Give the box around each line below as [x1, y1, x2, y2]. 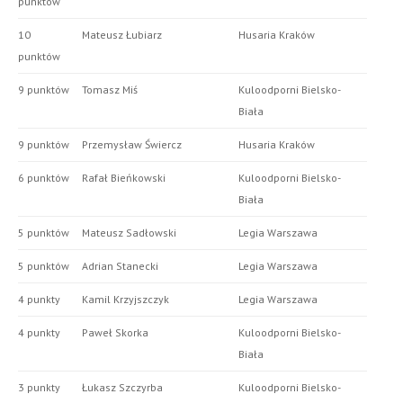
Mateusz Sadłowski [82, 226, 176, 240]
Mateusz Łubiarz [82, 28, 162, 42]
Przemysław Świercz [82, 138, 182, 152]
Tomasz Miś [82, 83, 138, 97]
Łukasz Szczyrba [82, 381, 163, 395]
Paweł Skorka [82, 326, 148, 340]
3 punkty [18, 381, 60, 395]
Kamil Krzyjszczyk [82, 292, 169, 307]
